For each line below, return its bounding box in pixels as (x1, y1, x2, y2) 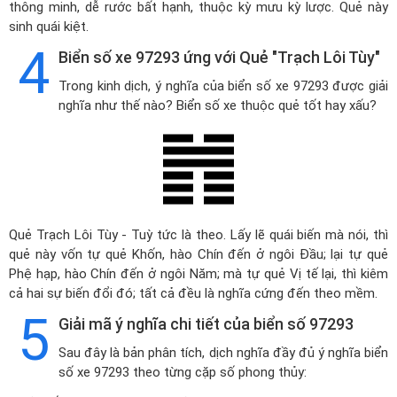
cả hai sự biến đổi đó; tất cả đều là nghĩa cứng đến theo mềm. (9, 285, 378, 301)
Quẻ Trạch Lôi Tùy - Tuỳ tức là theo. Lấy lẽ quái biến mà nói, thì (9, 227, 388, 243)
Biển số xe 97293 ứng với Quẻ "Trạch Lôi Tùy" (58, 48, 380, 66)
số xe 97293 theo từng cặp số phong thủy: (58, 364, 307, 380)
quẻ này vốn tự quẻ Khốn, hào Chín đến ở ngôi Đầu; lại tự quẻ (9, 246, 388, 262)
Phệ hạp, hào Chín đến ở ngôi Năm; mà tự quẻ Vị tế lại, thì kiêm (9, 266, 388, 282)
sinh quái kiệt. (9, 19, 89, 35)
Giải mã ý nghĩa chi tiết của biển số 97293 (58, 315, 354, 333)
